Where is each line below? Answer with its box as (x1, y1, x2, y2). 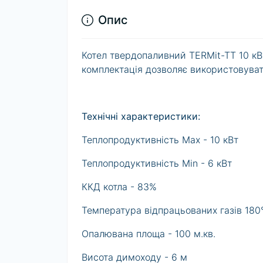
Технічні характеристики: (82, 110, 200, 123)
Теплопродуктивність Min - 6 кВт (82, 157, 232, 170)
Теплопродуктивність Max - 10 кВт (82, 134, 238, 146)
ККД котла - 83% (82, 181, 157, 193)
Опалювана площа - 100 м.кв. (82, 228, 215, 240)
